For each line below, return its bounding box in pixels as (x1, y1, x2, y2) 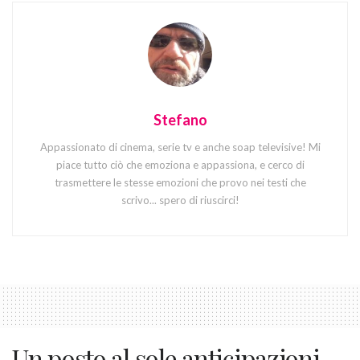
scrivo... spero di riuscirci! (121, 194, 239, 207)
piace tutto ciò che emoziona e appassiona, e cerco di (55, 158, 305, 172)
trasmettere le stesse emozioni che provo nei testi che (54, 176, 306, 190)
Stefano (153, 111, 207, 129)
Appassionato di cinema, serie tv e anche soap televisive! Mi (39, 141, 321, 154)
